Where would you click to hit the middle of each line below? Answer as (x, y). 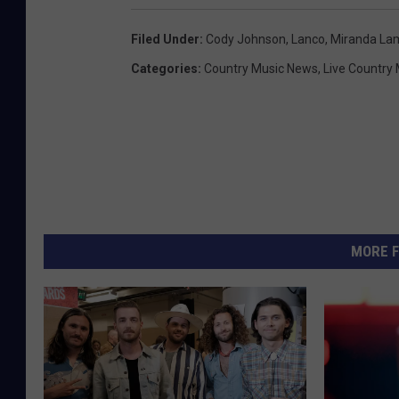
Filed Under (165, 39)
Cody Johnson (246, 39)
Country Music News (261, 68)
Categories (164, 68)
